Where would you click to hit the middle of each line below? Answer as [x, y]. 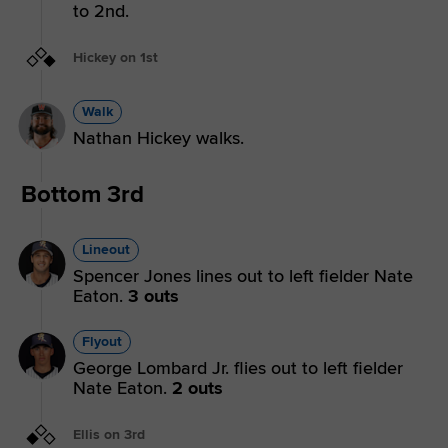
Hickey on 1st [115, 57]
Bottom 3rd [82, 195]
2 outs [197, 388]
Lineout [106, 250]
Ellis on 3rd [109, 435]
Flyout [102, 342]
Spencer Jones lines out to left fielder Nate [243, 276]
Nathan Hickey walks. [158, 138]
